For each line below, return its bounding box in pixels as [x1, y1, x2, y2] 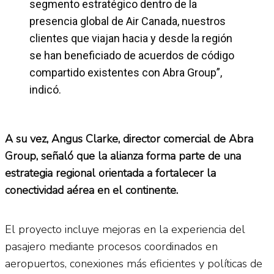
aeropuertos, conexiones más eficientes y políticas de [5, 256, 262, 271]
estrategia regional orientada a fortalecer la [5, 165, 216, 180]
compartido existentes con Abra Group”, [29, 65, 222, 79]
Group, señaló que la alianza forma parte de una [5, 148, 241, 163]
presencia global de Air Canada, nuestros [29, 14, 226, 28]
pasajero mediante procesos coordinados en [5, 239, 218, 254]
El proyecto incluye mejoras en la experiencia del [5, 221, 245, 237]
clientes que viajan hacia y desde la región [29, 31, 232, 45]
